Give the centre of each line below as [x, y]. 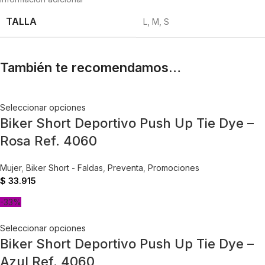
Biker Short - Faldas [64, 168]
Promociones [174, 168]
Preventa [125, 168]
